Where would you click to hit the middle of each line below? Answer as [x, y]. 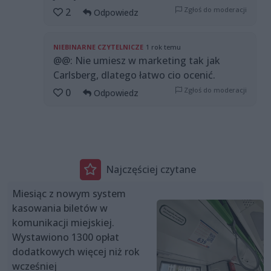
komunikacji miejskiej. [63, 223]
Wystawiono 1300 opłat [66, 237]
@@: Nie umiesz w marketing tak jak [137, 61]
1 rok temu [163, 47]
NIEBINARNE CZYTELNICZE [98, 47]
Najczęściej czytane [151, 169]
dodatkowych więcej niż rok [76, 252]
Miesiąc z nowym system [69, 194]
